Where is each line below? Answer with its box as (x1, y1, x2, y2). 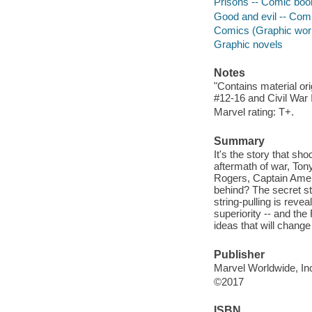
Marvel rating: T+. (213, 106, 294, 118)
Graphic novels (213, 38, 283, 50)
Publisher (213, 248, 265, 260)
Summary (213, 134, 265, 147)
